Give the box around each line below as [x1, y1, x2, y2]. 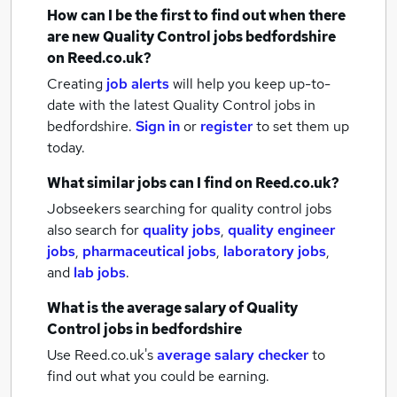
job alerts [106, 74, 169, 93]
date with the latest [47, 96, 169, 114]
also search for [47, 221, 143, 239]
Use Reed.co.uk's [47, 346, 153, 364]
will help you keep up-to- [173, 74, 331, 93]
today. [47, 138, 85, 157]
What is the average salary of [47, 299, 246, 317]
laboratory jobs [223, 242, 326, 261]
